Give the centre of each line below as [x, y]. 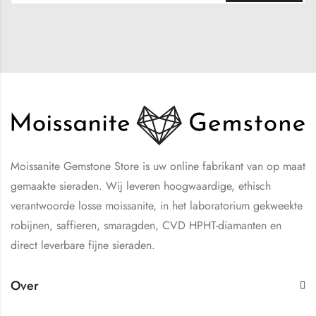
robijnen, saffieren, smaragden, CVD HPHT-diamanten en [146, 225]
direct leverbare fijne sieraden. [83, 245]
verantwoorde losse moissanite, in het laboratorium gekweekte [157, 205]
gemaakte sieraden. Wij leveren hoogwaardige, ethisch [141, 186]
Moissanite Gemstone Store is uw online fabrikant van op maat [158, 166]
